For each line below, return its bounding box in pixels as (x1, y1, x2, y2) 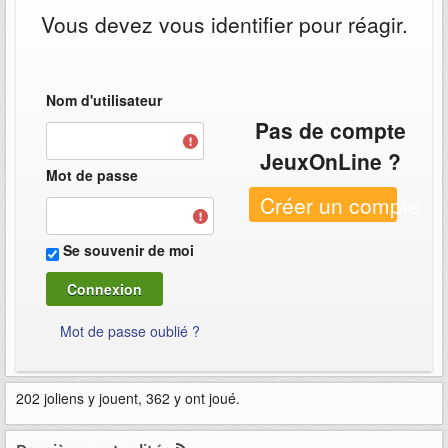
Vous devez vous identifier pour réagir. (40, 9, 408, 39)
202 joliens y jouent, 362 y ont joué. (16, 388, 240, 408)
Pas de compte (255, 115, 406, 145)
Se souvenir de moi (63, 240, 194, 260)
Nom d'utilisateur (46, 90, 162, 110)
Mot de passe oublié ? (60, 321, 200, 341)
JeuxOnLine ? (260, 146, 401, 176)
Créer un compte (259, 190, 420, 220)
